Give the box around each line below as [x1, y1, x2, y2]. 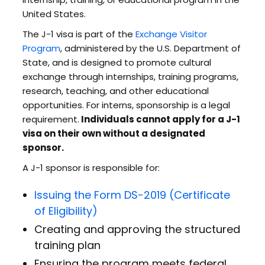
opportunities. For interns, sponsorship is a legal [22, 99, 230, 111]
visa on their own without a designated [22, 127, 205, 140]
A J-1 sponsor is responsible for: [22, 161, 160, 174]
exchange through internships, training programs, [22, 70, 238, 83]
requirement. [22, 113, 79, 125]
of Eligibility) [34, 203, 98, 218]
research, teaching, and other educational [22, 85, 209, 97]
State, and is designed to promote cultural [22, 56, 211, 69]
